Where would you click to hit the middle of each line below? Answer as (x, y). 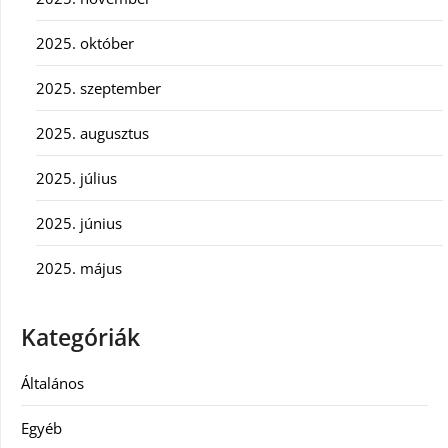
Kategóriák (80, 337)
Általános (52, 382)
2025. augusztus (92, 132)
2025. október (85, 42)
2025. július (76, 177)
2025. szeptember (98, 87)
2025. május (79, 267)
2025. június (79, 222)
